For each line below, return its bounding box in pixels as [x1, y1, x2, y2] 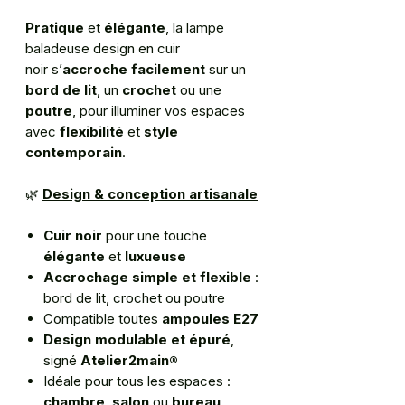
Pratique [25, 19, 84, 37]
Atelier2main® [80, 352, 178, 370]
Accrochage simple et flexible [43, 268, 251, 287]
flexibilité [60, 123, 124, 141]
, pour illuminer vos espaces [72, 102, 245, 120]
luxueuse [125, 248, 186, 266]
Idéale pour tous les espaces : [43, 372, 231, 391]
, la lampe [165, 19, 224, 37]
